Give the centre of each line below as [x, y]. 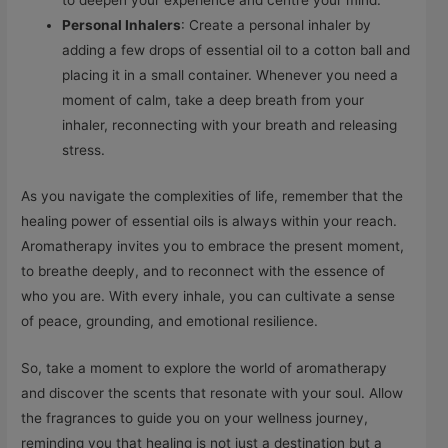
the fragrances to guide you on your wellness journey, [195, 417]
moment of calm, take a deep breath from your [213, 100]
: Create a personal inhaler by [276, 25]
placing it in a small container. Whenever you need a [230, 75]
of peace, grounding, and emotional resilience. [170, 320]
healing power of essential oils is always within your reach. [209, 220]
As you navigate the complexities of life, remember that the [212, 195]
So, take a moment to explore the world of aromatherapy [204, 367]
